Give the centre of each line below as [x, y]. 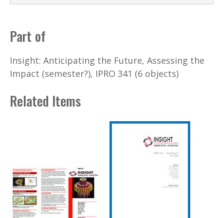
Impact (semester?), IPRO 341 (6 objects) [94, 73]
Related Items [45, 101]
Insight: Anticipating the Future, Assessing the [107, 60]
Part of [28, 36]
